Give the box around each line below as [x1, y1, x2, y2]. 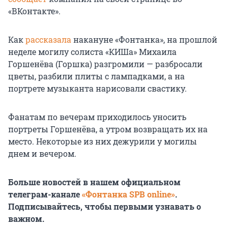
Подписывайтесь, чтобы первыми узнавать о [8, 201, 201, 212]
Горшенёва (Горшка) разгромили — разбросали [8, 59, 203, 70]
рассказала [25, 34, 71, 45]
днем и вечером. [8, 148, 76, 159]
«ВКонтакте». [8, 6, 61, 17]
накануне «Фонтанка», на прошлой [71, 34, 217, 45]
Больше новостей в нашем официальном [8, 177, 181, 188]
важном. [8, 213, 44, 224]
